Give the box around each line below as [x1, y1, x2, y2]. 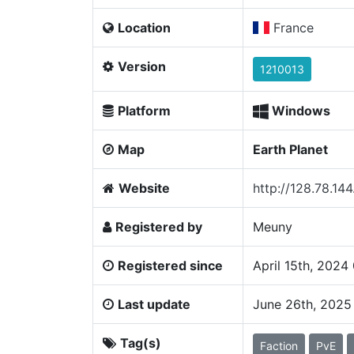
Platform [118, 103, 171, 119]
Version [118, 58, 166, 74]
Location [118, 20, 171, 36]
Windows [269, 103, 330, 119]
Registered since [118, 258, 223, 273]
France [273, 20, 314, 36]
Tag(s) [120, 335, 161, 351]
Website [119, 180, 170, 196]
